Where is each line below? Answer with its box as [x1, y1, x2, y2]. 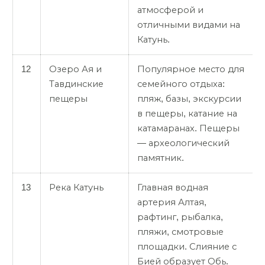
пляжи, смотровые [137, 227, 224, 237]
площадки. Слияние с [137, 241, 237, 251]
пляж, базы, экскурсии [137, 93, 241, 104]
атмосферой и [137, 5, 203, 15]
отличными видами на [137, 20, 240, 30]
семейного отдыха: [137, 79, 225, 89]
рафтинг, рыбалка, [137, 212, 223, 222]
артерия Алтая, [137, 197, 206, 207]
